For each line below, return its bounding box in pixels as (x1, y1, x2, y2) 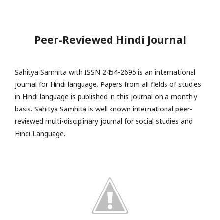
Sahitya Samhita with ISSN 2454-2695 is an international (15, 67, 195, 77)
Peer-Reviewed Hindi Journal (34, 33, 186, 47)
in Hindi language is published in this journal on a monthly (15, 91, 197, 101)
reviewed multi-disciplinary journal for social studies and (15, 116, 192, 126)
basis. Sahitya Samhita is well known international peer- (15, 104, 192, 113)
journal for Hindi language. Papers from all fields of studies (15, 79, 201, 89)
